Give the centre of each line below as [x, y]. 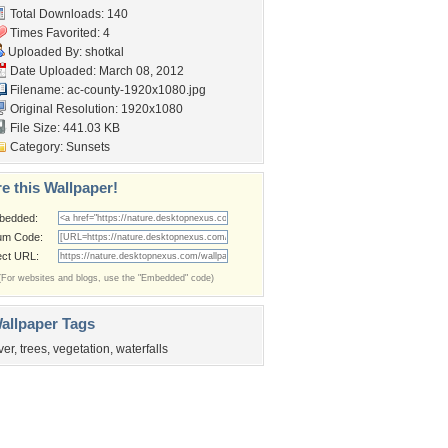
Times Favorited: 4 [58, 33]
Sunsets [88, 147]
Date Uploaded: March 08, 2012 [95, 71]
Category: [36, 147]
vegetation [81, 349]
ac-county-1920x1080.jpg [136, 90]
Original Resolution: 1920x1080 [95, 109]
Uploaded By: [45, 52]
